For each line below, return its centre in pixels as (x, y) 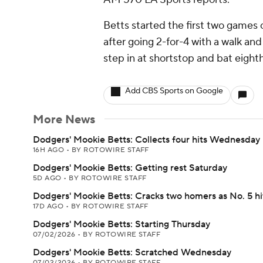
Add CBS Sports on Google (174, 91)
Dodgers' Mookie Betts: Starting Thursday (122, 224)
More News (64, 120)
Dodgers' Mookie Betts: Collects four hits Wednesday (146, 140)
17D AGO (49, 206)
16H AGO (50, 150)
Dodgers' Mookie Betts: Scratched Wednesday (132, 252)
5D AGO (48, 178)
